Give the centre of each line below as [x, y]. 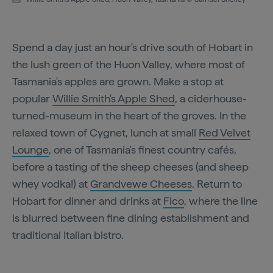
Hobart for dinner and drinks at [88, 200]
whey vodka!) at [51, 183]
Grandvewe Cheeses [141, 183]
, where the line [221, 200]
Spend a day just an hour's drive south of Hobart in [133, 47]
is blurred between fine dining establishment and [131, 218]
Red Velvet [225, 132]
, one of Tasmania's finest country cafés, [143, 149]
